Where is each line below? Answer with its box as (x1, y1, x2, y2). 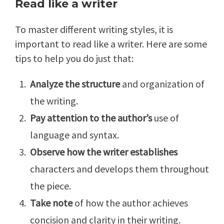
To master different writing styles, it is (15, 23, 173, 36)
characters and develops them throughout (30, 162, 209, 175)
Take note (30, 196, 72, 209)
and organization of (120, 77, 204, 90)
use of (152, 111, 179, 124)
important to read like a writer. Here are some (15, 37, 207, 50)
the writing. (30, 94, 78, 107)
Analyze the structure (30, 77, 120, 90)
